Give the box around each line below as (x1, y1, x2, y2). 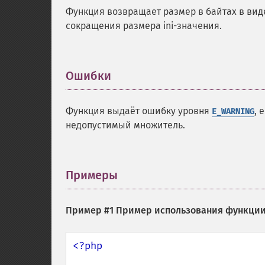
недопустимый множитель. (66, 119, 185, 131)
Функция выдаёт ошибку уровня (66, 105, 212, 117)
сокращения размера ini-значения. (66, 20, 222, 31)
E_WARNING (212, 106, 254, 117)
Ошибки (66, 69, 111, 83)
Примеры (66, 168, 118, 182)
